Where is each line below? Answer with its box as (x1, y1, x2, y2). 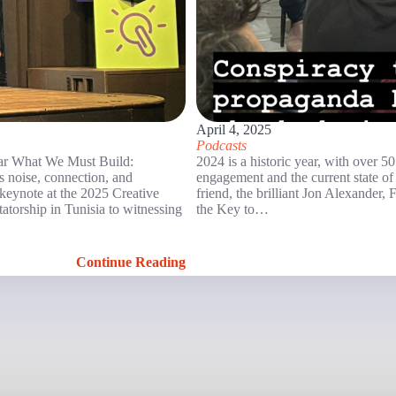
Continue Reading (76, 254, 186, 270)
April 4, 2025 (196, 121, 271, 137)
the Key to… (196, 201, 269, 217)
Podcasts (196, 137, 247, 153)
